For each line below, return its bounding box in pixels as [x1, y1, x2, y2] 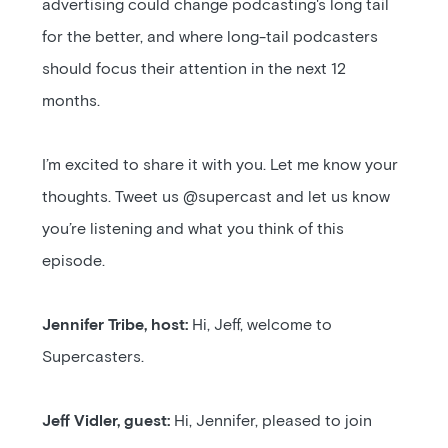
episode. [42, 253, 106, 269]
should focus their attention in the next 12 [42, 61, 347, 77]
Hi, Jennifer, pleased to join [170, 413, 373, 429]
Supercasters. [42, 349, 145, 365]
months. [42, 93, 101, 109]
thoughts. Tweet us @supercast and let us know [42, 189, 391, 205]
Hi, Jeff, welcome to [188, 317, 333, 333]
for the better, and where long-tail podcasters [42, 29, 379, 45]
